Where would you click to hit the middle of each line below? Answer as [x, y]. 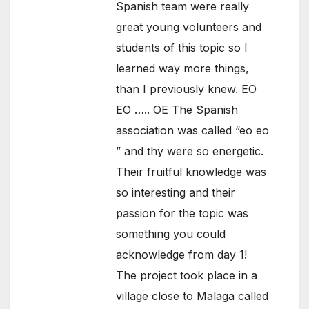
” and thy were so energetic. [190, 151]
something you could [171, 234]
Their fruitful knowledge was [191, 172]
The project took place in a [187, 276]
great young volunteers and [189, 27]
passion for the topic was [182, 213]
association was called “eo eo [193, 131]
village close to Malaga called [192, 296]
